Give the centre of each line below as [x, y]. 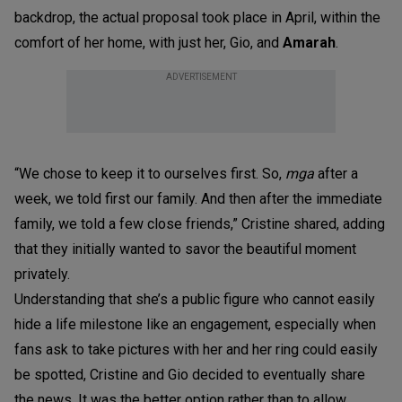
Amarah [307, 42]
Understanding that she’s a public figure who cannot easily [195, 299]
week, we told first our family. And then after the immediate [198, 198]
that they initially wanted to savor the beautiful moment [185, 249]
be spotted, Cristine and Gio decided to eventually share [190, 374]
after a [336, 173]
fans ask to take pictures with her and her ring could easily [196, 349]
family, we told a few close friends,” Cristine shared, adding [200, 223]
